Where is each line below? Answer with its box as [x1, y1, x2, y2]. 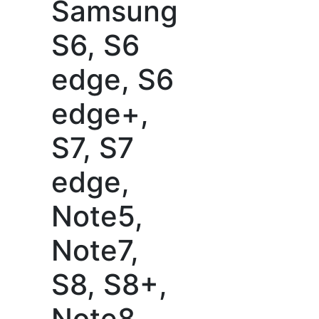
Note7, [51, 233, 139, 268]
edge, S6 [51, 62, 174, 97]
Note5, [51, 199, 143, 234]
